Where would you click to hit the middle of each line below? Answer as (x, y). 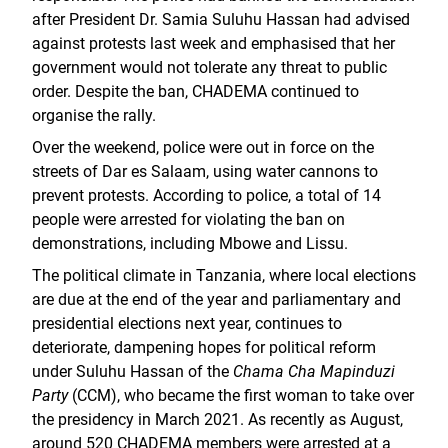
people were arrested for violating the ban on (188, 219)
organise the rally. (94, 115)
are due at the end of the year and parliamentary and (216, 299)
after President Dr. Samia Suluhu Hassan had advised (221, 19)
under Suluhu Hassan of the (130, 371)
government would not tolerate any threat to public (209, 67)
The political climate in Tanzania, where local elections (224, 275)
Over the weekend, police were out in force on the (203, 147)
